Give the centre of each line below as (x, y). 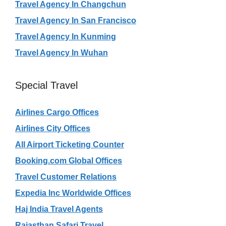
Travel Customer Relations (66, 177)
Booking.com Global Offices (69, 160)
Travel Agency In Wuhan (62, 52)
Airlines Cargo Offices (57, 112)
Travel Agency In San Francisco (76, 20)
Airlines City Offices (53, 128)
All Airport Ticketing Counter (70, 144)
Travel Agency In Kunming (66, 36)
